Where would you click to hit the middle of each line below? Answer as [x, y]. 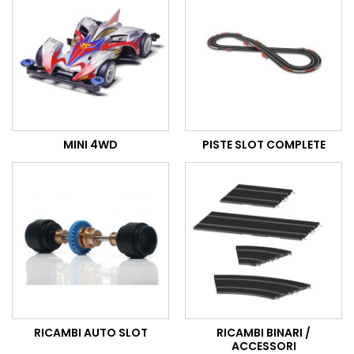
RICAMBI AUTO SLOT [90, 333]
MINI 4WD [90, 145]
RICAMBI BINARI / [264, 333]
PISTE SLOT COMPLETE [264, 145]
